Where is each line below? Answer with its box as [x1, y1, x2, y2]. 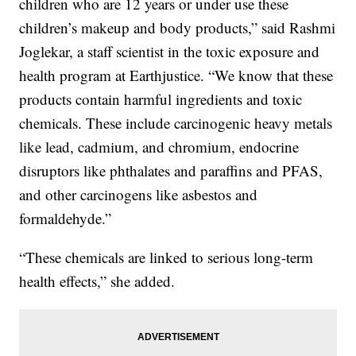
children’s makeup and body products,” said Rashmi [19, 17, 336, 37]
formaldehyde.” [19, 207, 112, 228]
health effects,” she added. [19, 270, 176, 291]
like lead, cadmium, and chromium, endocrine [19, 136, 300, 157]
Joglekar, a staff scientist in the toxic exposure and [19, 41, 320, 61]
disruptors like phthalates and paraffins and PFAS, [19, 160, 323, 180]
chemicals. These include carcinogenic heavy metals [19, 112, 333, 133]
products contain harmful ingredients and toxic [19, 88, 303, 109]
